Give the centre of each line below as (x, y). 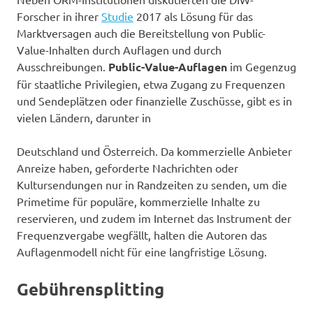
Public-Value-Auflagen (168, 66)
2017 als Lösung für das (193, 16)
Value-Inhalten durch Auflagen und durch (119, 49)
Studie (117, 16)
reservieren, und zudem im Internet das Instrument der (154, 218)
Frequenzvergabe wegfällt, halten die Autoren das (142, 234)
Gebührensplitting (90, 289)
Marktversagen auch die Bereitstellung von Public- (141, 32)
